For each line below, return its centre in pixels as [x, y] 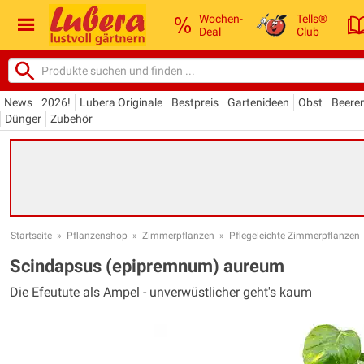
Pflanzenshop [97, 235]
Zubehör [71, 118]
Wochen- [221, 18]
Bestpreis [195, 102]
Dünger [23, 118]
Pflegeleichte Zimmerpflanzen [295, 235]
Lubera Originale [121, 102]
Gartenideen [258, 102]
